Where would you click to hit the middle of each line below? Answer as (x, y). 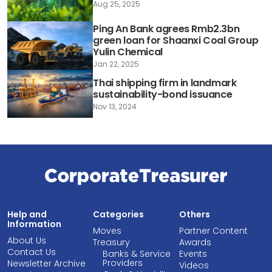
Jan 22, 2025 (116, 64)
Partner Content (213, 230)
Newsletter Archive (46, 263)
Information (34, 224)
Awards (195, 242)
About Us (27, 240)
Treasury (112, 242)
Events (193, 253)
